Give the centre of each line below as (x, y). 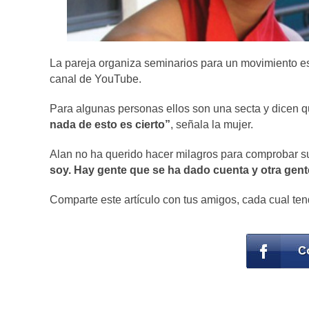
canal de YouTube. (96, 79)
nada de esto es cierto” (110, 125)
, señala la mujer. (212, 125)
